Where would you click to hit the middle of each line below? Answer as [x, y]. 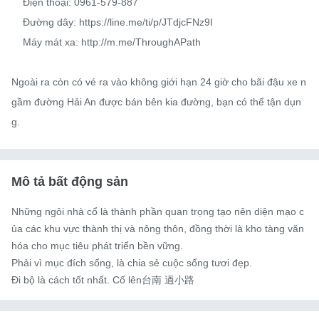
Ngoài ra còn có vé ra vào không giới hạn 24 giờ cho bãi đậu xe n [159, 82]
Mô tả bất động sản [70, 181]
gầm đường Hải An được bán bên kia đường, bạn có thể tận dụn [156, 101]
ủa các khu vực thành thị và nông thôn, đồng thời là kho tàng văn [158, 228]
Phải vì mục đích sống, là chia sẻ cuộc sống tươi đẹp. [132, 262]
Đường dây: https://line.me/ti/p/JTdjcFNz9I [17, 22]
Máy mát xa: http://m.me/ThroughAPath [17, 42]
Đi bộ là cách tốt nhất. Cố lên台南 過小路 [103, 279]
